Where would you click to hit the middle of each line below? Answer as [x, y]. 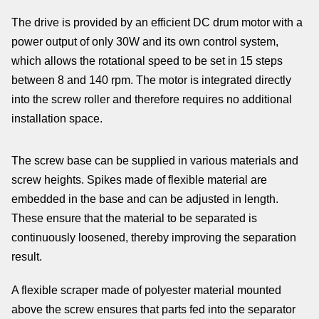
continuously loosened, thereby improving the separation [154, 237]
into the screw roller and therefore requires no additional [152, 99]
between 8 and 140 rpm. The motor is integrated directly [151, 80]
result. [27, 257]
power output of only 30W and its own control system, [145, 42]
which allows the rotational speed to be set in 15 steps [147, 61]
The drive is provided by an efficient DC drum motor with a [157, 22]
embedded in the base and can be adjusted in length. [145, 199]
